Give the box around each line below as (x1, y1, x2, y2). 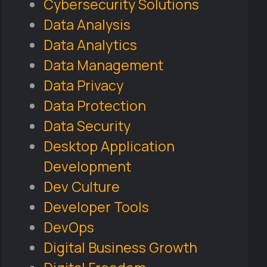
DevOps (43, 218, 94, 237)
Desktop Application (43, 136, 175, 156)
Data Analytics (43, 35, 137, 54)
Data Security (43, 116, 131, 135)
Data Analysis (43, 15, 131, 34)
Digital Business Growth (43, 238, 197, 257)
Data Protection (43, 96, 146, 115)
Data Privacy (43, 76, 123, 95)
